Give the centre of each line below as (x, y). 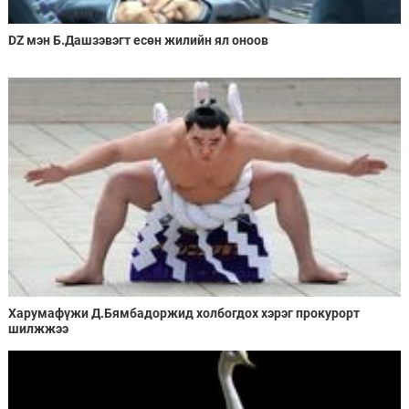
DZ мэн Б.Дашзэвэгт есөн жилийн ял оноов (138, 40)
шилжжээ (38, 329)
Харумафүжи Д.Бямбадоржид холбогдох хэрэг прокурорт (184, 314)
